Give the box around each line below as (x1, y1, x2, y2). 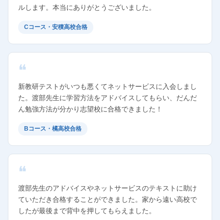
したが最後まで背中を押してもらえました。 (18, 207, 156, 215)
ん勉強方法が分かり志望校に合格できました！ (18, 105, 163, 113)
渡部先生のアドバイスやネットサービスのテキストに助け (18, 184, 197, 192)
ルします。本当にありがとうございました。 (18, 3, 156, 11)
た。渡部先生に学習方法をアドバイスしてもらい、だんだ (18, 94, 197, 102)
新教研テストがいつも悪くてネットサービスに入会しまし (18, 82, 197, 90)
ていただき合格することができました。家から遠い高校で (18, 195, 197, 203)
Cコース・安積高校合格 (24, 24, 87, 30)
